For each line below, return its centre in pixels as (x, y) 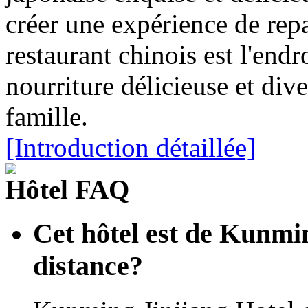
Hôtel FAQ (67, 189)
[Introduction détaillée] (131, 147)
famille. (47, 116)
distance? (88, 266)
